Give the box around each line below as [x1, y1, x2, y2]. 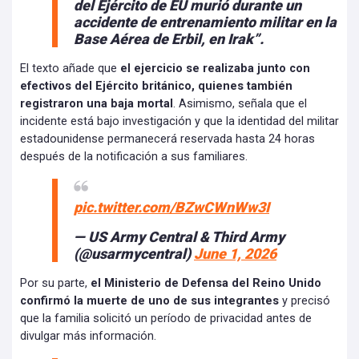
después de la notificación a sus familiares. [20, 150, 248, 164]
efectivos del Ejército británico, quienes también [20, 79, 292, 94]
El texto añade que [20, 62, 120, 76]
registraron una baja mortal [20, 97, 173, 111]
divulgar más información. [20, 329, 156, 344]
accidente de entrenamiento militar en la [74, 14, 337, 31]
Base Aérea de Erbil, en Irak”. [74, 30, 264, 48]
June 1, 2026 [194, 245, 276, 263]
